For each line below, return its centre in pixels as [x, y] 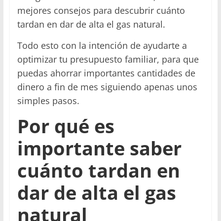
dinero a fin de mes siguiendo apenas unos [107, 87]
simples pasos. [48, 101]
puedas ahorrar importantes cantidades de [106, 73]
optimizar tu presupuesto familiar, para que [108, 59]
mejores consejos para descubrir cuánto [101, 11]
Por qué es [66, 126]
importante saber [99, 148]
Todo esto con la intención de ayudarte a [102, 46]
